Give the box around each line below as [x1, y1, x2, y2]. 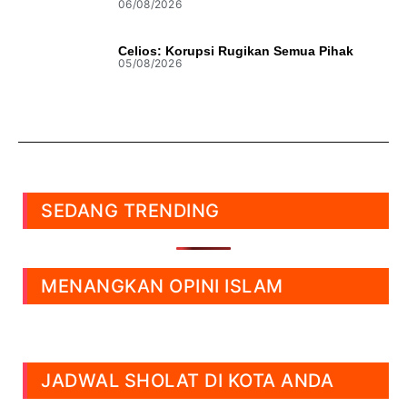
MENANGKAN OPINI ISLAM [41, 275, 283, 298]
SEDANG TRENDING [41, 200, 220, 223]
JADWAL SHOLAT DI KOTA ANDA [41, 370, 333, 392]
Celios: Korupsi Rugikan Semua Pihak [118, 43, 353, 58]
